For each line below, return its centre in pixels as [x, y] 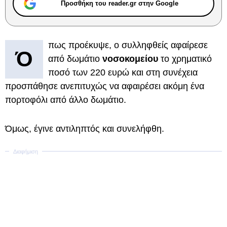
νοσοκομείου [131, 59]
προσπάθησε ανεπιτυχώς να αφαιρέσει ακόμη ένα [105, 86]
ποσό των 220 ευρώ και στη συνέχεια [123, 72]
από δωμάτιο [75, 59]
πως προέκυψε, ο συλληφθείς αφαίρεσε [128, 45]
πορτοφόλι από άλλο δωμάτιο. [66, 100]
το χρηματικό [186, 59]
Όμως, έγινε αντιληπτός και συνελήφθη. [85, 129]
